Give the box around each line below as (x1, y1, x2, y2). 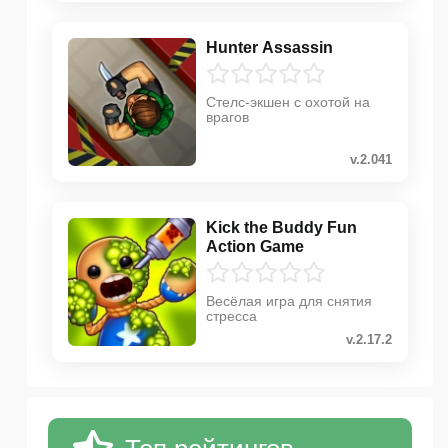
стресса (206, 308, 257, 325)
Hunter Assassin (206, 39, 333, 57)
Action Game (206, 238, 304, 256)
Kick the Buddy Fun (206, 219, 357, 237)
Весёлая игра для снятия (206, 293, 372, 310)
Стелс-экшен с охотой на (206, 94, 370, 111)
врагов (206, 109, 249, 126)
